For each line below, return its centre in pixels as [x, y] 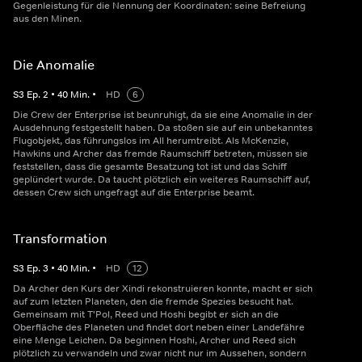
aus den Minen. [47, 19]
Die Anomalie [54, 65]
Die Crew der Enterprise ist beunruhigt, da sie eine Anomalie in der [163, 115]
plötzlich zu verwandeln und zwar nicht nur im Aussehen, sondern [160, 353]
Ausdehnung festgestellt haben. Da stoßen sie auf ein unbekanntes [163, 128]
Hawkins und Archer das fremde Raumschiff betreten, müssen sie [160, 154]
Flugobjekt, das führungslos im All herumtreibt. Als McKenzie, [151, 141]
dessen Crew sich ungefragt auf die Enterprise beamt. [134, 192]
